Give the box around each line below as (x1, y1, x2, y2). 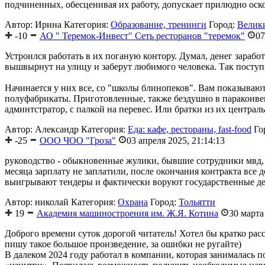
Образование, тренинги (111, 20, 206, 30)
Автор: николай (5, 197, 69, 208)
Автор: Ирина (5, 20, 62, 30)
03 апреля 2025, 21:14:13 (127, 135, 225, 146)
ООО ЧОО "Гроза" (40, 135, 116, 146)
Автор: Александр (5, 124, 79, 135)
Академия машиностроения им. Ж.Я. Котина (37, 208, 218, 219)
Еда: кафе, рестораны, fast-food (128, 124, 251, 135)
